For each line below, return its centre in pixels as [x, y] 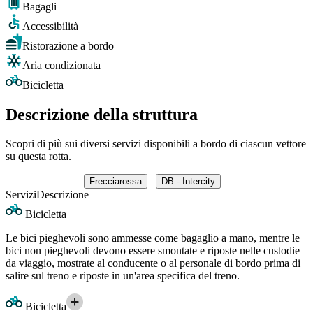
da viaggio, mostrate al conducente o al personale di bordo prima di [153, 263]
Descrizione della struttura [102, 114]
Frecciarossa [116, 182]
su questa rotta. [38, 156]
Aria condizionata [61, 65]
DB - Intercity [188, 182]
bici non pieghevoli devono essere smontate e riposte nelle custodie [153, 251]
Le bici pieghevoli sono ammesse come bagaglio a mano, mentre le [153, 238]
